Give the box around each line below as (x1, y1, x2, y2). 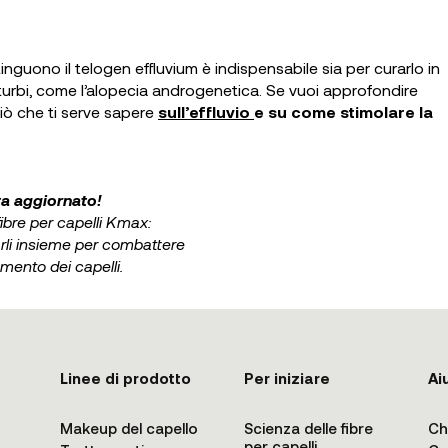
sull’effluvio (158, 102, 254, 121)
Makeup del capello (60, 419, 198, 437)
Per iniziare (244, 369, 330, 387)
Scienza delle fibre (244, 419, 373, 437)
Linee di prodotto (60, 369, 191, 387)
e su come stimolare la (254, 102, 433, 121)
